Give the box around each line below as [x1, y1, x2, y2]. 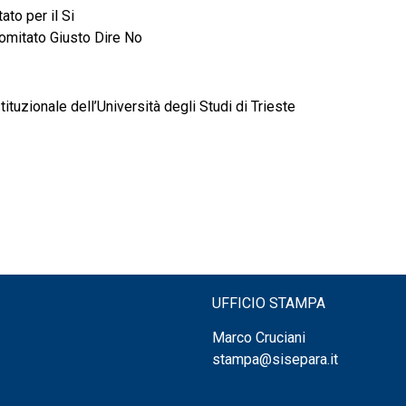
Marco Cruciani [212, 329, 305, 347]
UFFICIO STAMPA [212, 295, 325, 313]
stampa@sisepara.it [212, 351, 338, 369]
